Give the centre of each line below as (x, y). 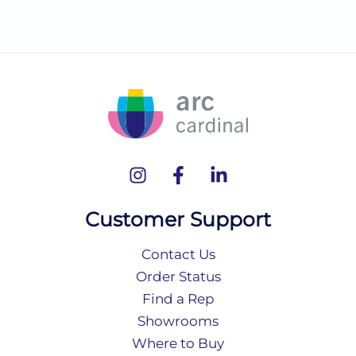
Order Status (178, 277)
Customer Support (178, 219)
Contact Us (178, 254)
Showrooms (178, 321)
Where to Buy (178, 343)
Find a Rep (178, 299)
